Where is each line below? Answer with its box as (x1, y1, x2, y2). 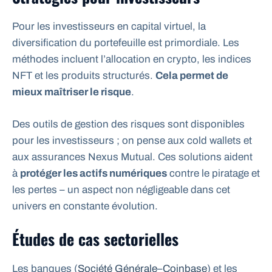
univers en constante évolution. (12, 200, 158, 212)
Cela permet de (155, 70, 228, 82)
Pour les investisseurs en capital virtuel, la (12, 21, 206, 33)
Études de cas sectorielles (12, 227, 178, 251)
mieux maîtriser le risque (12, 86, 131, 98)
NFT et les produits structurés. (12, 70, 155, 82)
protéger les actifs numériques (20, 167, 167, 179)
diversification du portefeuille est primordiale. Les (12, 37, 239, 49)
